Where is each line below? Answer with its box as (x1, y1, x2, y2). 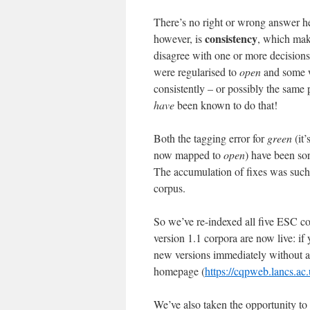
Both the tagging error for (154, 131, 267, 145)
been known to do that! (174, 98, 277, 112)
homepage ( (154, 264, 205, 278)
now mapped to (154, 147, 224, 162)
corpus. (154, 181, 185, 195)
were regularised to (154, 64, 239, 79)
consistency (205, 30, 257, 46)
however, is (154, 31, 205, 46)
